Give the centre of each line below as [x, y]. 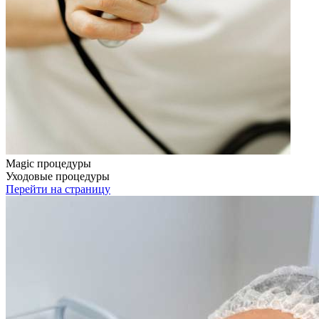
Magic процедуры [48, 163]
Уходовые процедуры [58, 176]
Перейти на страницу [58, 189]
